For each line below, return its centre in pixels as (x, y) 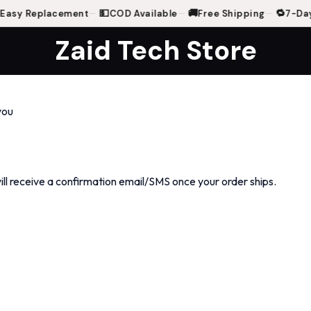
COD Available (136, 13)
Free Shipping (224, 13)
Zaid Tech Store (155, 50)
